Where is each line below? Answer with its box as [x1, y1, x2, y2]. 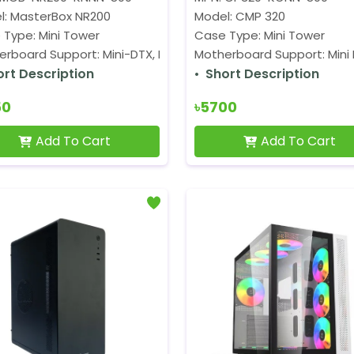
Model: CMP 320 [194, 8, 285, 24]
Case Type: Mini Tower [194, 27, 325, 43]
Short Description [205, 65, 319, 83]
